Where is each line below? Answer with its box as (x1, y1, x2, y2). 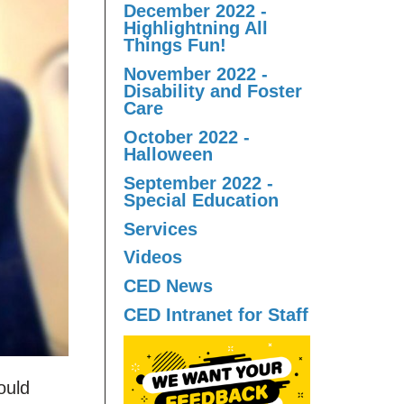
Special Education (124, 189, 279, 210)
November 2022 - (124, 64, 268, 85)
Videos (124, 247, 182, 268)
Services (124, 218, 197, 239)
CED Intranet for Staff (124, 304, 308, 325)
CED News (124, 276, 213, 297)
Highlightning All (124, 18, 268, 39)
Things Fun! (124, 35, 226, 56)
